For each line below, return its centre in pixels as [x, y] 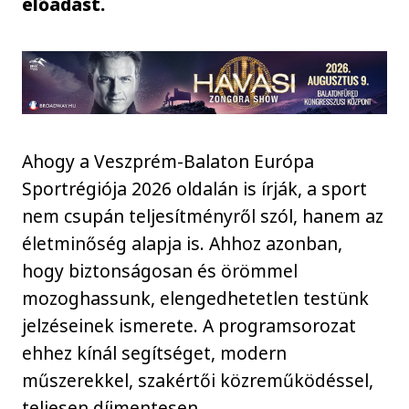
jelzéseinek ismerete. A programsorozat [189, 325]
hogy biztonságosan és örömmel [160, 270]
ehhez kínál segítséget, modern [155, 352]
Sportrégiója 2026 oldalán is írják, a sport [195, 188]
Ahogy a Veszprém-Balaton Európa [168, 161]
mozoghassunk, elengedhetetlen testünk [196, 298]
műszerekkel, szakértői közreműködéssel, [198, 380]
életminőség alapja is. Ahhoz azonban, [183, 243]
